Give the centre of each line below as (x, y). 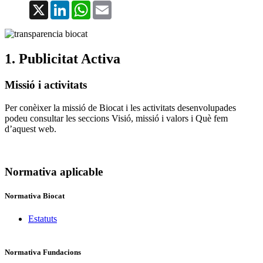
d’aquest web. (31, 129)
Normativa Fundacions (43, 252)
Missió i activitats (46, 85)
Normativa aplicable (54, 171)
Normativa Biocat (36, 195)
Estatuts (43, 219)
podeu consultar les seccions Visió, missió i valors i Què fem (116, 118)
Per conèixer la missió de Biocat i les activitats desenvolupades (120, 107)
